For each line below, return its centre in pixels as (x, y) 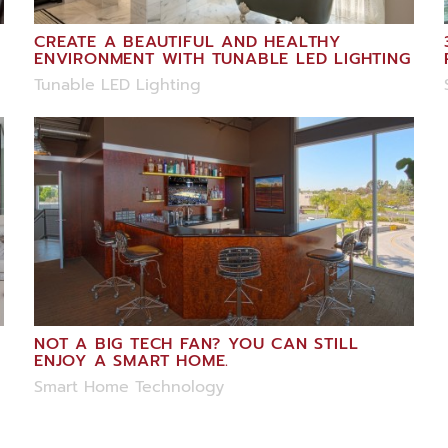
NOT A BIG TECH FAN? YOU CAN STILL (196, 344)
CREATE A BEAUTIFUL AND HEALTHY (187, 42)
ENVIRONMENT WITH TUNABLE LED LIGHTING (222, 59)
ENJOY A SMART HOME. (131, 361)
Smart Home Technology (128, 387)
